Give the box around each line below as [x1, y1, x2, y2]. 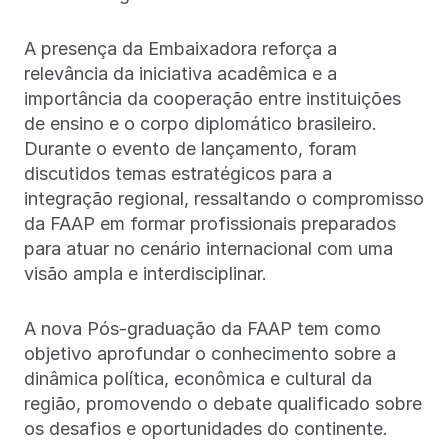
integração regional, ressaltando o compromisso [24, 188, 424, 210]
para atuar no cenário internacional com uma [24, 238, 393, 260]
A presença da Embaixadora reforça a [24, 38, 337, 60]
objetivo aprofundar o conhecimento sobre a [24, 343, 396, 365]
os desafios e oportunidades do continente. [24, 418, 388, 440]
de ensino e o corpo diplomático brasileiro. [24, 113, 377, 135]
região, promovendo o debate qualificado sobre [24, 393, 422, 415]
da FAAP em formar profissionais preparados [24, 213, 396, 235]
